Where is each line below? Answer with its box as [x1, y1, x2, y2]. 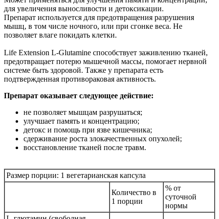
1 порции [111, 197, 143, 206]
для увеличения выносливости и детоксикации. [4, 4, 164, 13]
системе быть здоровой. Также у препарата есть [4, 66, 163, 75]
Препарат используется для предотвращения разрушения [4, 13, 194, 22]
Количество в [111, 188, 156, 197]
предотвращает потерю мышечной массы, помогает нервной [4, 57, 207, 66]
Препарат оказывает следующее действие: [4, 91, 153, 100]
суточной [165, 193, 197, 201]
